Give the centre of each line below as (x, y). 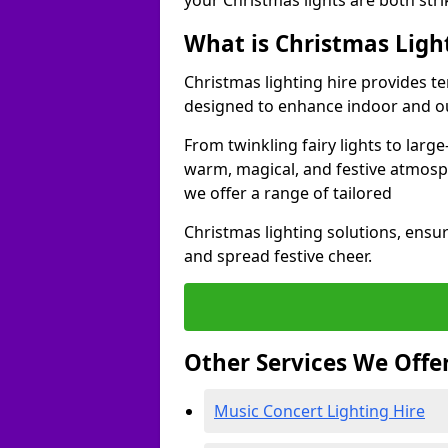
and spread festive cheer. (278, 256)
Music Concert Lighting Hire (319, 411)
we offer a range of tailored (290, 193)
